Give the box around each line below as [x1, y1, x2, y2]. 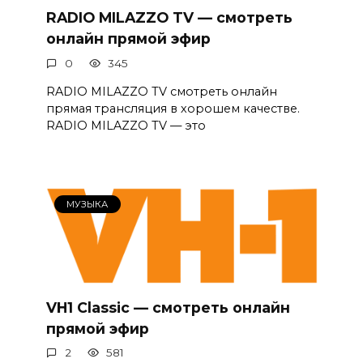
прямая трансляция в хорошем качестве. [45, 100, 306, 116]
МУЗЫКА [66, 199, 109, 211]
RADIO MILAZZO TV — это [45, 117, 206, 133]
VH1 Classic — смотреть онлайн [45, 298, 290, 316]
